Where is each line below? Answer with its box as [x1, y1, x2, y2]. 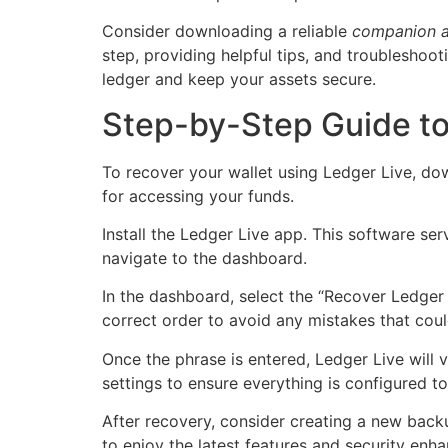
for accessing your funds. [102, 185, 294, 206]
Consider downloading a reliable [102, 21, 352, 42]
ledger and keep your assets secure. [102, 69, 376, 90]
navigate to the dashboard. [102, 247, 307, 268]
